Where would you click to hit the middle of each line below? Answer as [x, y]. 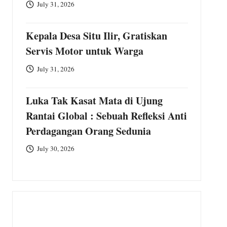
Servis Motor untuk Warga [84, 51]
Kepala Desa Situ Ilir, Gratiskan [96, 36]
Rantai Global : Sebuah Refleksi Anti [106, 116]
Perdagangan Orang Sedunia [88, 131]
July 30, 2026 [56, 149]
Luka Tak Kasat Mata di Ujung [94, 101]
